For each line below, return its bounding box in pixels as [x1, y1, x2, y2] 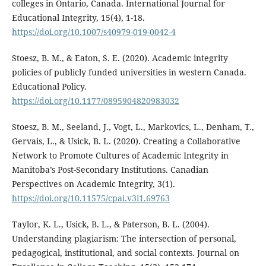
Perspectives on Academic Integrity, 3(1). [11, 178, 175, 190]
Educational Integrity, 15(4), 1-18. [11, 12, 145, 24]
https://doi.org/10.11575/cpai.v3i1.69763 [11, 192, 170, 204]
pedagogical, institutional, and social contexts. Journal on [11, 247, 239, 259]
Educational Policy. [11, 81, 87, 93]
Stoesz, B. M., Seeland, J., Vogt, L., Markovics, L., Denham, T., [11, 121, 254, 133]
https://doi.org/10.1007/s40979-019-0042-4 [11, 26, 176, 38]
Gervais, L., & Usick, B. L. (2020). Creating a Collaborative [11, 135, 240, 147]
